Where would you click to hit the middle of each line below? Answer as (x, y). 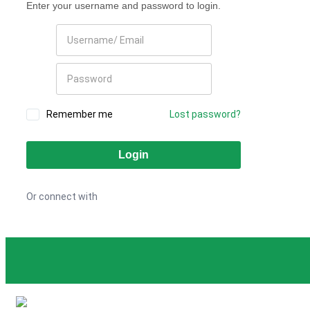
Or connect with (62, 197)
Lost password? (205, 115)
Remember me (80, 115)
